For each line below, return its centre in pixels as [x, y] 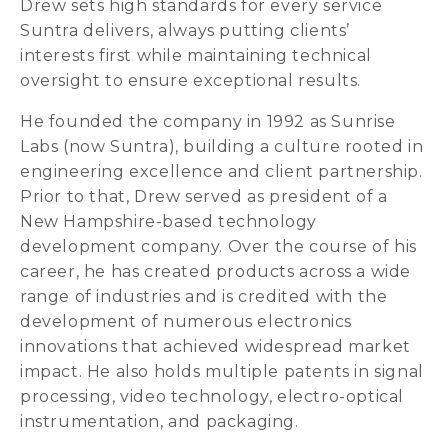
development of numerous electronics [186, 321]
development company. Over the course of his [218, 246]
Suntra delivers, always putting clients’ [185, 30]
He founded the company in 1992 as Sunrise [208, 121]
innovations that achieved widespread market [215, 346]
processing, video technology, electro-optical [212, 396]
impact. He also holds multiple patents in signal [222, 371]
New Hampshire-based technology [169, 221]
